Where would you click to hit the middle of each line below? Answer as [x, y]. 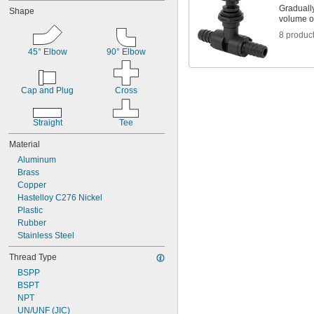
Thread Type [33, 257]
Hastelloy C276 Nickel [60, 198]
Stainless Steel [46, 235]
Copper [32, 185]
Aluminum [37, 160]
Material [25, 144]
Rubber [32, 223]
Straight [47, 123]
